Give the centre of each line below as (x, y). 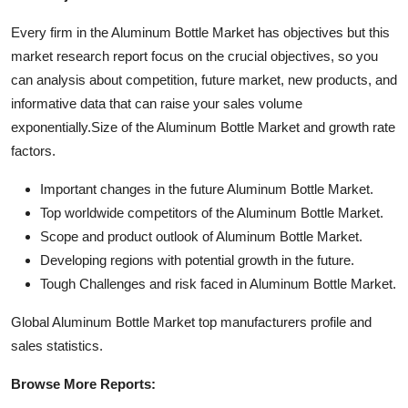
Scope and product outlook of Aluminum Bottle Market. (201, 236)
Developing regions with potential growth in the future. (197, 260)
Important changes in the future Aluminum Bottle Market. (207, 189)
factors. (33, 151)
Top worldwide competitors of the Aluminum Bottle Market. (212, 213)
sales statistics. (57, 346)
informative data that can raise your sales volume (157, 103)
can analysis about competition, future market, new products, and (204, 80)
